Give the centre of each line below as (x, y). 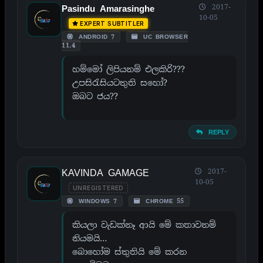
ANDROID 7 (95, 36)
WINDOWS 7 (96, 201)
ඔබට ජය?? (95, 96)
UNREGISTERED (98, 188)
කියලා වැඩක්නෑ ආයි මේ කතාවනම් (144, 225)
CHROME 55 (163, 201)
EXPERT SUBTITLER (112, 23)
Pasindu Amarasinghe (108, 9)
